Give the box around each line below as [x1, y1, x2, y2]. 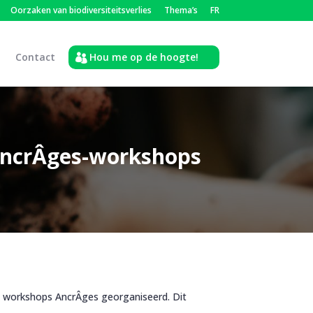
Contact [15, 50, 55, 64]
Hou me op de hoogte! [89, 50, 198, 64]
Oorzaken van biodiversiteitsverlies [10, 4, 152, 16]
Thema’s [163, 4, 198, 16]
